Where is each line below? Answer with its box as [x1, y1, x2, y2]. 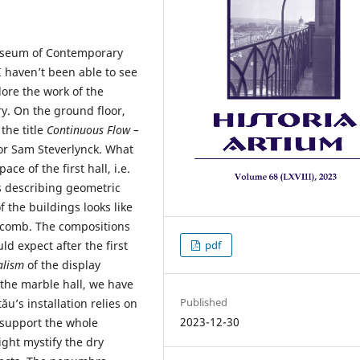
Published [180, 295, 228, 310]
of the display [24, 256, 100, 272]
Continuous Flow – [47, 121, 139, 137]
